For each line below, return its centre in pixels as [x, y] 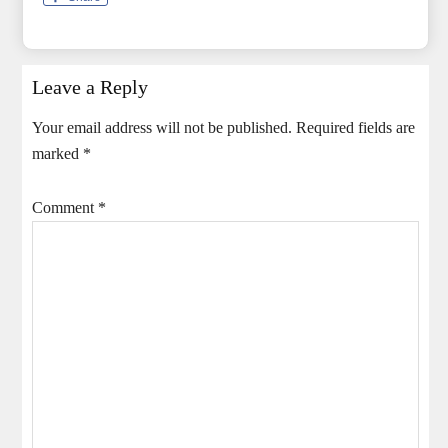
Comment [65, 207]
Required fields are [356, 127]
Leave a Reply [90, 87]
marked [58, 153]
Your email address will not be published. [162, 127]
